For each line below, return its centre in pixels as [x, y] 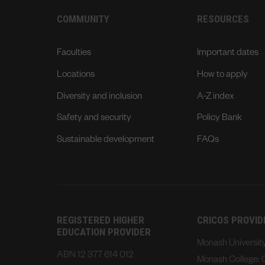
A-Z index [215, 97]
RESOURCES [223, 19]
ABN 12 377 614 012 [95, 256]
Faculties [74, 53]
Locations [76, 75]
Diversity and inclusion [99, 97]
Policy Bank [219, 119]
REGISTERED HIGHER [101, 220]
